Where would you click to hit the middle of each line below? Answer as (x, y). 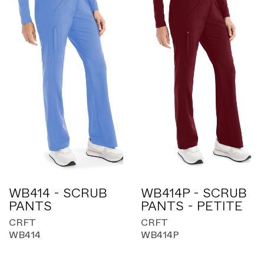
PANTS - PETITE (192, 206)
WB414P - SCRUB (194, 193)
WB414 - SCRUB (58, 193)
